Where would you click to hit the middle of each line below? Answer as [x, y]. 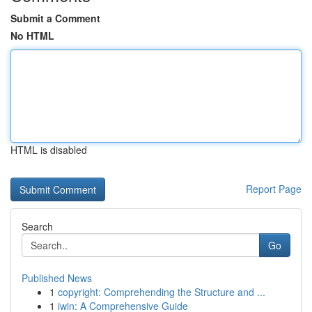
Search [37, 226]
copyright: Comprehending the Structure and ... [162, 292]
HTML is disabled [49, 150]
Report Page [274, 189]
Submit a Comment [55, 18]
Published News [57, 278]
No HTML [32, 36]
